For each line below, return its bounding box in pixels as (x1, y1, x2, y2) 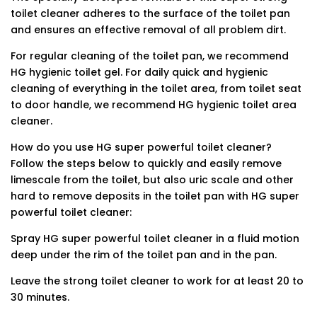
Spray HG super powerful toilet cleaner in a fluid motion (11, 231, 299, 246)
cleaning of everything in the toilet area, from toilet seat (11, 81, 301, 96)
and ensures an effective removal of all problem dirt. (11, 23, 286, 37)
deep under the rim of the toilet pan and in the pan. (11, 248, 277, 262)
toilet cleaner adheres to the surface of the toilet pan (11, 6, 290, 21)
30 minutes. (11, 290, 69, 304)
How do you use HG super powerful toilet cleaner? (11, 140, 272, 154)
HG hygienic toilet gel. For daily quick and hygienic (11, 65, 268, 79)
